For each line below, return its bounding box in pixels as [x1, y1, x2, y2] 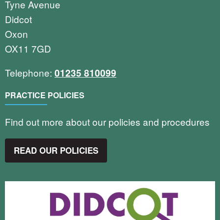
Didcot [5, 12, 32, 26]
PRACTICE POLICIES [5, 89, 84, 101]
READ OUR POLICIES [14, 144, 99, 156]
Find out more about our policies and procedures [5, 115, 212, 129]
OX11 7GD [5, 41, 51, 55]
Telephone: [5, 65, 55, 79]
